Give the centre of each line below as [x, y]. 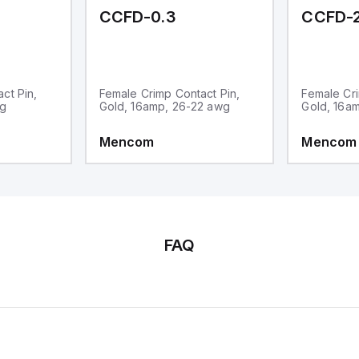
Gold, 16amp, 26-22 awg [164, 106]
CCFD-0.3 [137, 17]
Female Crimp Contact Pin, [169, 93]
